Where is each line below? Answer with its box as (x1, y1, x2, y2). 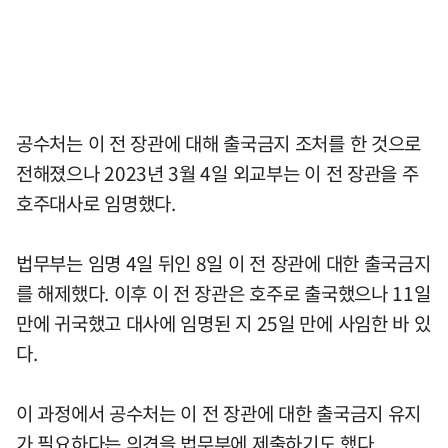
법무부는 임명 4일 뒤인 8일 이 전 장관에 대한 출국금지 (16, 248, 431, 277)
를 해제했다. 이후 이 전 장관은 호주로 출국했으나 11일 (16, 278, 431, 307)
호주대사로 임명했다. (16, 188, 176, 217)
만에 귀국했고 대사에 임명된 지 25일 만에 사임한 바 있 (16, 308, 431, 337)
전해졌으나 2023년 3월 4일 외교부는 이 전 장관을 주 (16, 158, 419, 187)
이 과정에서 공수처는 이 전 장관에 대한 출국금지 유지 (16, 398, 422, 427)
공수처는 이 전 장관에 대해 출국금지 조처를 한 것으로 (16, 128, 422, 157)
